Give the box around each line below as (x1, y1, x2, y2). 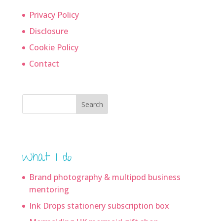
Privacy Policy (29, 9, 79, 20)
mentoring (29, 184, 69, 195)
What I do (22, 149, 72, 169)
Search (81, 100, 103, 109)
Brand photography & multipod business (29, 172, 181, 183)
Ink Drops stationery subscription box (29, 200, 169, 212)
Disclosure (29, 26, 68, 37)
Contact (29, 58, 59, 69)
